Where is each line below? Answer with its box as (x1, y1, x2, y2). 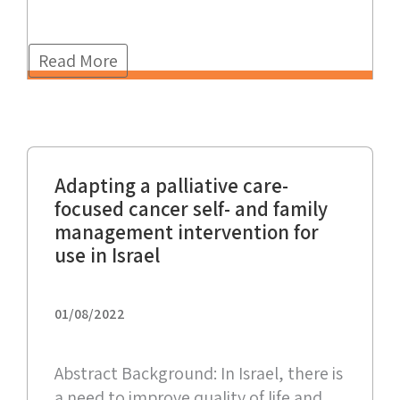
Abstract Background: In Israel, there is (54, 362, 343, 386)
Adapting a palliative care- (54, 172, 288, 200)
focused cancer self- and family (54, 196, 328, 223)
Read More (38, 49, 118, 73)
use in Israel (54, 242, 160, 270)
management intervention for (54, 219, 319, 246)
